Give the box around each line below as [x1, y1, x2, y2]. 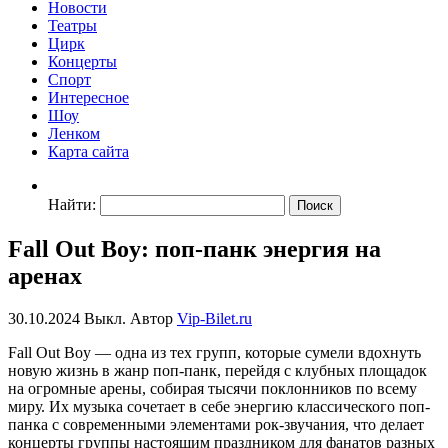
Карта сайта [48, 143, 129, 160]
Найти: [48, 196, 96, 213]
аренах [8, 262, 82, 289]
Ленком [48, 125, 100, 142]
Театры [48, 17, 97, 34]
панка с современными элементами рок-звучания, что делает [8, 415, 424, 433]
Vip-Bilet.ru [177, 309, 252, 327]
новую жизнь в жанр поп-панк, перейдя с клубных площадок [8, 361, 427, 379]
